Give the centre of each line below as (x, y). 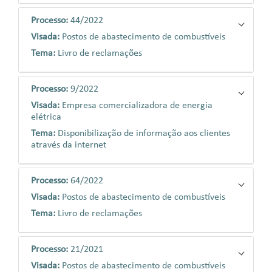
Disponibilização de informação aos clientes (144, 134)
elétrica (46, 117)
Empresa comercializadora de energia (137, 106)
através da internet (69, 145)
